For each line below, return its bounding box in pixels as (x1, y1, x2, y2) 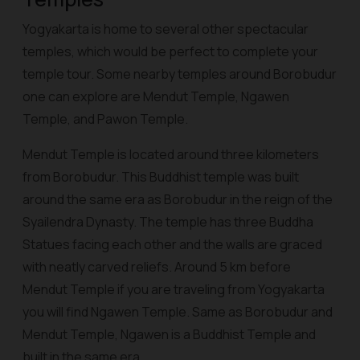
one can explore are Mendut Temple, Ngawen (22, 88, 289, 105)
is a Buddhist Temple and (169, 325, 316, 343)
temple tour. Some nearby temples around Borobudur (22, 65, 337, 83)
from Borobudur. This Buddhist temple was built (22, 168, 299, 186)
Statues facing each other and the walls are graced (22, 235, 322, 253)
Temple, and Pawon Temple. (22, 110, 188, 128)
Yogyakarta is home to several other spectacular (22, 20, 309, 38)
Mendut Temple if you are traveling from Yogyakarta (22, 280, 325, 298)
